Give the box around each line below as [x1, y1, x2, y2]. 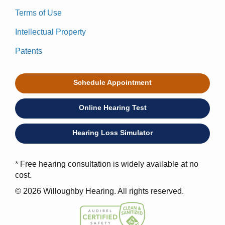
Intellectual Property [15, 27, 86, 36]
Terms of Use [15, 8, 62, 17]
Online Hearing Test [78, 103, 147, 111]
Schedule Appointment [73, 78, 152, 86]
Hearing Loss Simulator [72, 128, 153, 137]
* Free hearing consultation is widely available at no [15, 159, 198, 168]
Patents [15, 46, 42, 55]
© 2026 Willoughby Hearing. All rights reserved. [15, 186, 184, 195]
